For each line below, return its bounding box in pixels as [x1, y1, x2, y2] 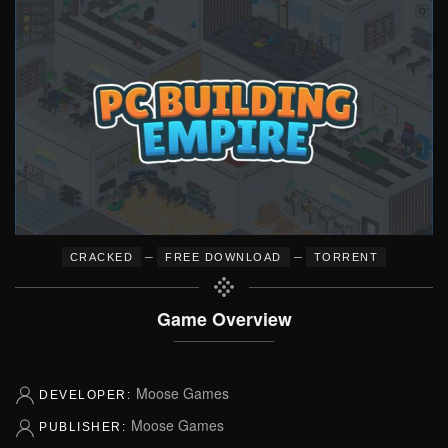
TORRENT [313, 251, 379, 263]
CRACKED [69, 251, 134, 263]
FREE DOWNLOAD [165, 251, 282, 263]
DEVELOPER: [39, 388, 136, 402]
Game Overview [156, 306, 292, 331]
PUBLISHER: [39, 420, 131, 435]
